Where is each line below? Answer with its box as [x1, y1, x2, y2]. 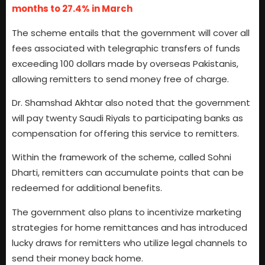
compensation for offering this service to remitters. [12, 127, 239, 140]
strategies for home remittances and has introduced [12, 221, 247, 234]
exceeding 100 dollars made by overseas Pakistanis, [12, 57, 238, 70]
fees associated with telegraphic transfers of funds [12, 41, 240, 54]
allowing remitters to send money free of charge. [12, 72, 229, 85]
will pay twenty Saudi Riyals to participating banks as [12, 112, 243, 125]
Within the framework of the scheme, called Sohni [12, 151, 231, 164]
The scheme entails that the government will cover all [12, 26, 250, 39]
